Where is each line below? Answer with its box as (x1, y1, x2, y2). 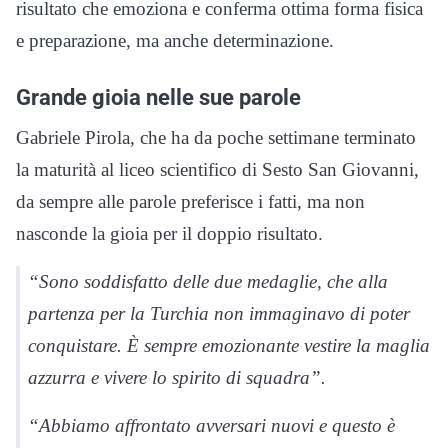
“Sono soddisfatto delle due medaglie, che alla (28, 270, 388, 292)
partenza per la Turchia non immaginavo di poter (28, 302, 410, 324)
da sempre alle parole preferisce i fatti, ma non (16, 190, 365, 212)
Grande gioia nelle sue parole (16, 83, 301, 110)
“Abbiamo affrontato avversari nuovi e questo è (28, 414, 395, 436)
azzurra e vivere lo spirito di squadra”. (28, 366, 326, 388)
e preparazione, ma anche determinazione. (16, 29, 334, 51)
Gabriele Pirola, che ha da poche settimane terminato (16, 126, 416, 148)
